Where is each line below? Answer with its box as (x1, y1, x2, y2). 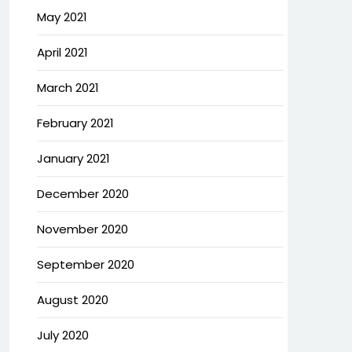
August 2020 (36, 291, 108, 308)
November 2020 (36, 221, 128, 237)
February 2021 (36, 115, 114, 131)
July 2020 (36, 327, 89, 343)
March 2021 (36, 79, 99, 96)
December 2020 (36, 185, 129, 202)
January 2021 (36, 150, 110, 167)
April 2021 (36, 44, 88, 60)
